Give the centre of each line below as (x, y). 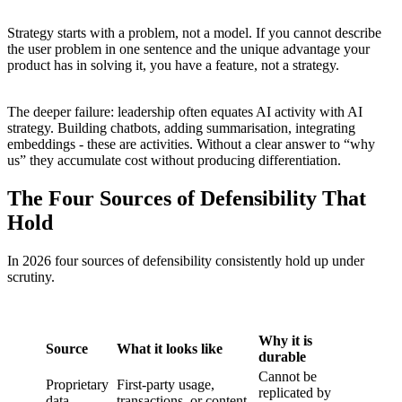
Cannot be (288, 377)
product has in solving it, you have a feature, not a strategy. (173, 66)
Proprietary (77, 385)
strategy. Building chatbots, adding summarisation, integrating (181, 128)
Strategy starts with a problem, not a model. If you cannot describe (194, 33)
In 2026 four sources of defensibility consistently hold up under (186, 261)
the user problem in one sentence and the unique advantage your (188, 49)
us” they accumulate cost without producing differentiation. (174, 161)
